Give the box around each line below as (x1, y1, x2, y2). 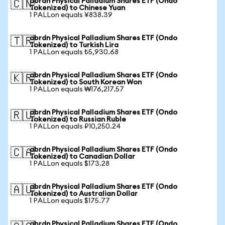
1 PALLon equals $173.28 (30, 160, 109, 167)
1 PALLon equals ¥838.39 (30, 12, 113, 19)
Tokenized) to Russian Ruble (30, 116, 126, 123)
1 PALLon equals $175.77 (30, 197, 110, 204)
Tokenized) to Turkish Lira (30, 42, 119, 49)
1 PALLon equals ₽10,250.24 (30, 123, 121, 130)
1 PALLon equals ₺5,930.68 (30, 49, 119, 56)
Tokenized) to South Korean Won (30, 79, 142, 86)
